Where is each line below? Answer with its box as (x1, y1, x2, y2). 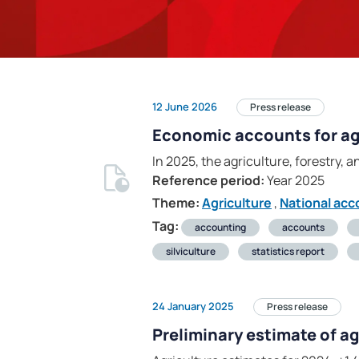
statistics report (252, 244, 325, 259)
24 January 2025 (152, 298, 234, 313)
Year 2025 (264, 171, 325, 190)
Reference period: (152, 171, 264, 190)
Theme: (152, 194, 200, 212)
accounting (195, 220, 246, 235)
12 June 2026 (152, 99, 217, 114)
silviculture (166, 244, 216, 259)
